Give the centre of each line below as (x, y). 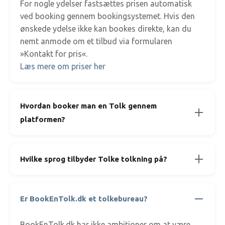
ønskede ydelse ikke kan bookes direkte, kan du (106, 29)
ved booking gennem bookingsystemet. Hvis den (107, 16)
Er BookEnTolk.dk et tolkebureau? (84, 199)
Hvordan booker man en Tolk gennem (88, 106)
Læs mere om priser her (63, 66)
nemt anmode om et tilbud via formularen (96, 41)
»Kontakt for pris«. (54, 54)
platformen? (43, 119)
